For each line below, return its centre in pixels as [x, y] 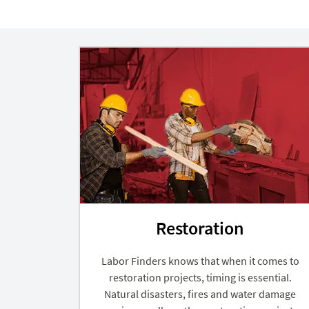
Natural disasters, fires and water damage [200, 293]
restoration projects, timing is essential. [200, 277]
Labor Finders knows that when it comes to [200, 260]
